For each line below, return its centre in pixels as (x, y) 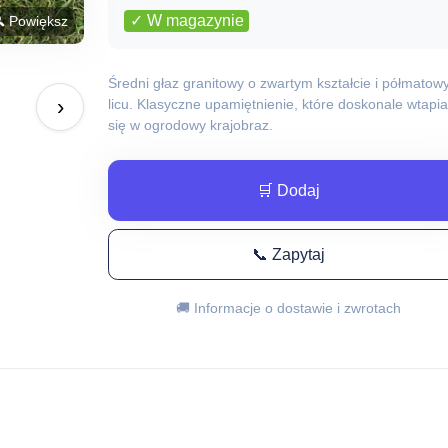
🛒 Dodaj (288, 190)
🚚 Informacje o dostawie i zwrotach (288, 308)
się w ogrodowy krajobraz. (190, 125)
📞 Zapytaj (288, 254)
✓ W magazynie (186, 20)
